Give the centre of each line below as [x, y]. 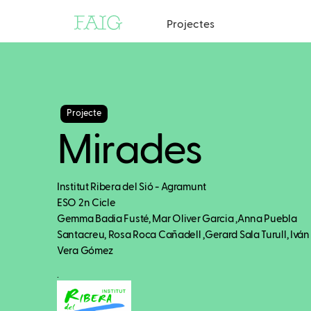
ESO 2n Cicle [86, 203]
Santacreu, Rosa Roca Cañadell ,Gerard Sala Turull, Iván [183, 235]
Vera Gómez [85, 251]
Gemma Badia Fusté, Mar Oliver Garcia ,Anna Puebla [177, 219]
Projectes [191, 24]
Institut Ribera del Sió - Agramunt [132, 187]
